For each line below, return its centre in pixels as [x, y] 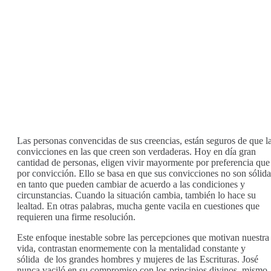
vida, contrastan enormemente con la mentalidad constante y [131, 249]
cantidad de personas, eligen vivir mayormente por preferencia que [143, 163]
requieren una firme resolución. [76, 217]
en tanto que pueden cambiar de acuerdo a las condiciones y [131, 184]
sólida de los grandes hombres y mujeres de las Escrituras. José [138, 260]
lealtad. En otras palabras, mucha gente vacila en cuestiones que [138, 206]
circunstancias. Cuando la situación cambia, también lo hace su [136, 195]
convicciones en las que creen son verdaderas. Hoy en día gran [136, 152]
